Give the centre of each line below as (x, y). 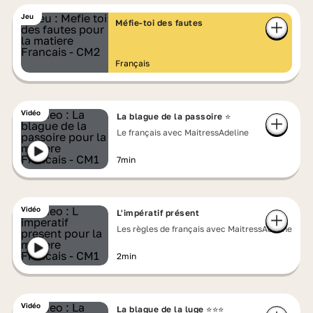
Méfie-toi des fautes (159, 23)
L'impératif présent (158, 213)
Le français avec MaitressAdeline (182, 132)
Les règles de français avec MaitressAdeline (204, 229)
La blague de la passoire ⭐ (174, 116)
